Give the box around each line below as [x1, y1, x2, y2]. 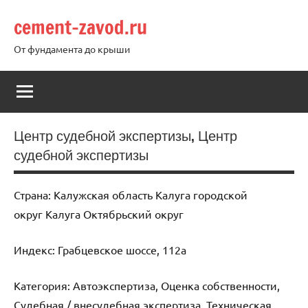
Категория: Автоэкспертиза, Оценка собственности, [14, 278, 280, 292]
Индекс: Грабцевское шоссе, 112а [14, 242, 186, 256]
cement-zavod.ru [14, 14, 147, 41]
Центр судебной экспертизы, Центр [14, 125, 237, 146]
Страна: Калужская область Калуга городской [14, 187, 247, 201]
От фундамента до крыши [14, 43, 130, 55]
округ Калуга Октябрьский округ [14, 206, 184, 221]
